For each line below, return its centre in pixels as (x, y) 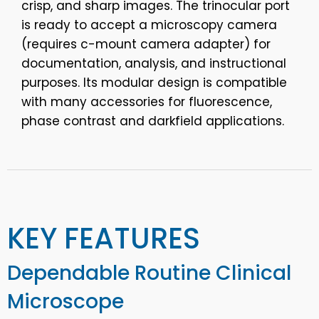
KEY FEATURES (104, 239)
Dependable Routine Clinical (149, 273)
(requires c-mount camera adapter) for (146, 45)
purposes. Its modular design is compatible (154, 83)
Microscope (66, 302)
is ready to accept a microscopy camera (149, 25)
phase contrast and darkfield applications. (153, 121)
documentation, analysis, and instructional (154, 64)
